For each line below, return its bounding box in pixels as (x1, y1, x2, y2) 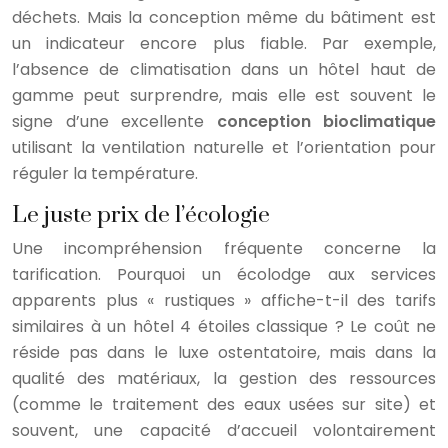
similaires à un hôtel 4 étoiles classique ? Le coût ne (12, 314, 436, 338)
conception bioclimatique (216, 109, 436, 133)
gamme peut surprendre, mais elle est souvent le (12, 83, 436, 107)
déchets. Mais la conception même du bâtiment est (12, 5, 436, 29)
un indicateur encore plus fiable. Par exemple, (12, 31, 436, 55)
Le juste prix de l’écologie (12, 200, 270, 230)
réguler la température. (12, 161, 198, 185)
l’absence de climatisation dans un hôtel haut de (12, 57, 436, 81)
